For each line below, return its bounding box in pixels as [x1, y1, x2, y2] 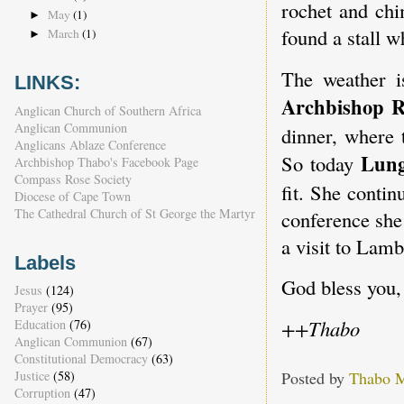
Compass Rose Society [14, 170, 132, 188]
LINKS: [14, 71, 80, 95]
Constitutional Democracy [14, 350, 148, 368]
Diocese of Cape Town [14, 187, 131, 205]
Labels [14, 251, 76, 274]
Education [14, 316, 66, 334]
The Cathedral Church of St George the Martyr [14, 204, 255, 222]
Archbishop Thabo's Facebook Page [14, 152, 198, 170]
